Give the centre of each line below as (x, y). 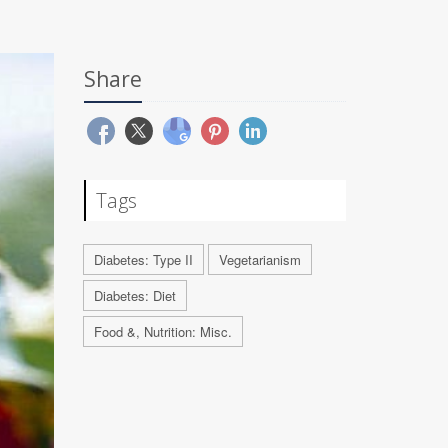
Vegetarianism (259, 259)
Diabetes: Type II (143, 259)
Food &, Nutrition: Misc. (162, 331)
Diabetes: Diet (134, 295)
